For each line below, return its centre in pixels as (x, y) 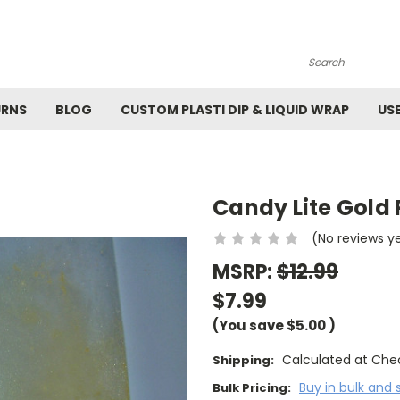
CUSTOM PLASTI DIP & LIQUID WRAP (235, 110)
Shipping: (243, 361)
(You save (248, 325)
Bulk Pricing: (252, 388)
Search (330, 69)
